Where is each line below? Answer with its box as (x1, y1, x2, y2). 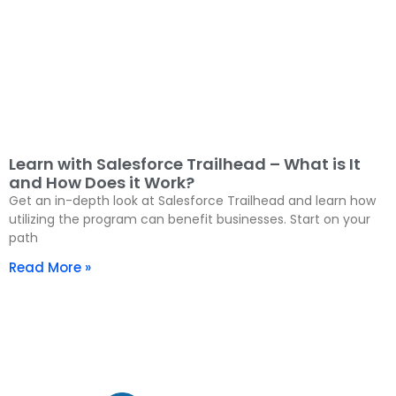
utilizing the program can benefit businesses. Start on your (9, 209, 370, 228)
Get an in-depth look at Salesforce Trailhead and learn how (9, 191, 376, 209)
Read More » (9, 257, 91, 277)
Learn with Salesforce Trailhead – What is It (9, 152, 361, 175)
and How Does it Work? (9, 171, 194, 194)
